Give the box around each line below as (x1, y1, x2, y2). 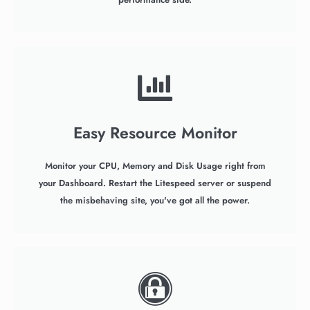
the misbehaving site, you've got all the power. (60, 194, 250, 207)
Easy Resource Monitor (73, 121, 237, 145)
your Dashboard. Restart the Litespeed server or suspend (39, 176, 271, 190)
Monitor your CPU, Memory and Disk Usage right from (44, 159, 266, 172)
